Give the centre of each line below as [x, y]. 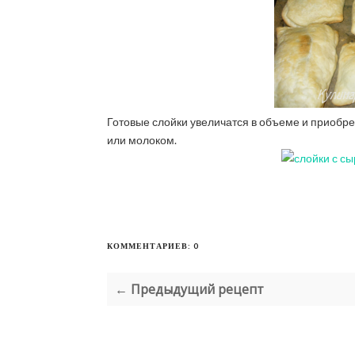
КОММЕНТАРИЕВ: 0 [153, 245]
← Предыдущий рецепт [189, 289]
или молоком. [141, 139]
